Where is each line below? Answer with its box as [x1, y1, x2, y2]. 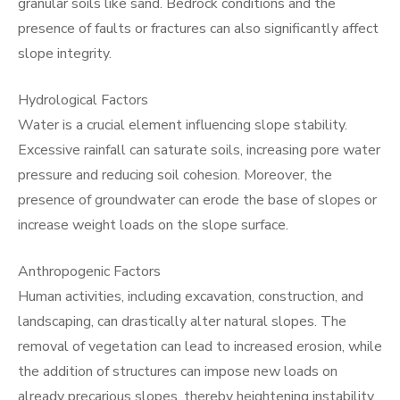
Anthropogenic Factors [18, 262, 161, 281]
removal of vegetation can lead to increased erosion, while [18, 337, 382, 356]
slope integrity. [18, 44, 112, 63]
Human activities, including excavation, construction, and [18, 287, 363, 306]
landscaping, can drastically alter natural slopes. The [18, 312, 346, 331]
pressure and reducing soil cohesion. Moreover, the [18, 165, 332, 185]
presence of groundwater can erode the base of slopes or [18, 190, 377, 210]
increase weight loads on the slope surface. [18, 215, 288, 235]
